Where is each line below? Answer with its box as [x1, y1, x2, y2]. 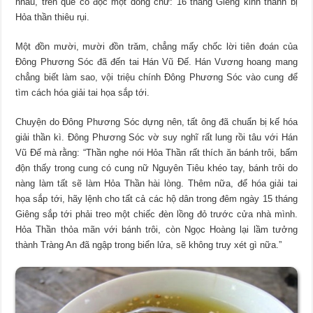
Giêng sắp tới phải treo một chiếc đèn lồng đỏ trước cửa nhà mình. [15, 209, 298, 220]
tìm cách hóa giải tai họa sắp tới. [15, 87, 150, 99]
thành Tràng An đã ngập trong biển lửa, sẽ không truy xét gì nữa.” [15, 240, 282, 251]
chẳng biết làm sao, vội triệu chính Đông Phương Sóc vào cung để [15, 72, 298, 83]
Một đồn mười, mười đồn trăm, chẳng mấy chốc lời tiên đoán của [15, 41, 298, 52]
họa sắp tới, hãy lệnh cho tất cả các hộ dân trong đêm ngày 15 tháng [15, 194, 298, 205]
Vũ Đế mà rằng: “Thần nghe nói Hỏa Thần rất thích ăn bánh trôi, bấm [15, 147, 298, 159]
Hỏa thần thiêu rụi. [15, 12, 90, 23]
